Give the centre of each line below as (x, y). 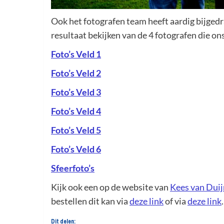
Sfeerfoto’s (73, 168)
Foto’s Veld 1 (76, 54)
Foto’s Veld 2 (76, 73)
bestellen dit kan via (90, 201)
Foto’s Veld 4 (76, 111)
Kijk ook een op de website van (110, 187)
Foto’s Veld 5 (76, 130)
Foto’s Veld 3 (76, 92)
